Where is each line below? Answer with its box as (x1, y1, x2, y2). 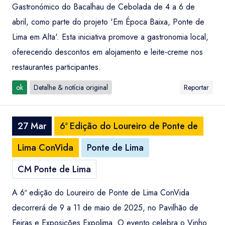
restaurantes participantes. (12, 61, 101, 73)
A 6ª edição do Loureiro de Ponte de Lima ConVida (12, 187, 189, 198)
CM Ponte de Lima (18, 163, 91, 176)
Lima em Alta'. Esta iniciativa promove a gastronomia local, (12, 31, 208, 43)
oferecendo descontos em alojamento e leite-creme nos (12, 46, 203, 58)
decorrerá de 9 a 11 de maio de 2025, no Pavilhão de (12, 202, 198, 213)
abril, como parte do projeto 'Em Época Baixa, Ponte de (12, 16, 204, 28)
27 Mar (18, 120, 46, 133)
